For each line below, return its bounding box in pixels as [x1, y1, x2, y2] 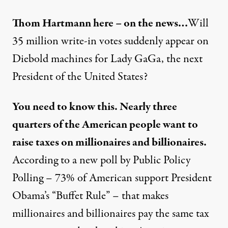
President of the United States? [12, 69, 148, 85]
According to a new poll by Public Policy [12, 152, 190, 168]
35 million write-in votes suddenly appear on [12, 33, 209, 49]
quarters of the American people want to [12, 117, 198, 133]
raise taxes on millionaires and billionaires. [12, 134, 207, 151]
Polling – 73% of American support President [12, 170, 212, 186]
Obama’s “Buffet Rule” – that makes [12, 188, 168, 204]
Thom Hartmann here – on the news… [12, 15, 188, 32]
